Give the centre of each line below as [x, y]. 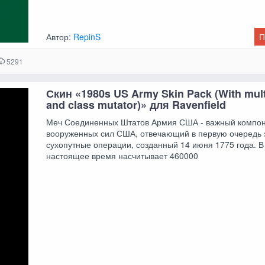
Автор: [60, 36]
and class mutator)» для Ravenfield [136, 105]
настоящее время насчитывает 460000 [122, 156]
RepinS [87, 36]
